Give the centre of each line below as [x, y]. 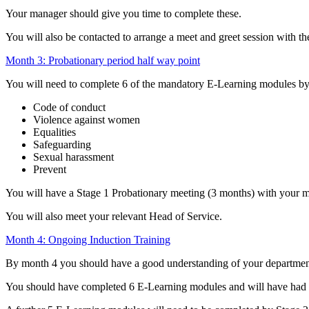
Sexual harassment [73, 157]
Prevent [50, 169]
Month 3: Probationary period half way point [103, 60]
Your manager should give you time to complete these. [123, 13]
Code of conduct [69, 107]
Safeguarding [62, 144]
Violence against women [87, 119]
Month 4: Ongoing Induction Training [88, 239]
